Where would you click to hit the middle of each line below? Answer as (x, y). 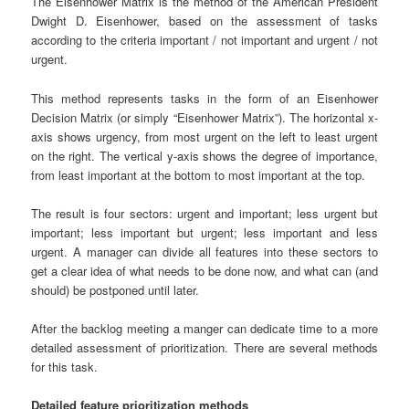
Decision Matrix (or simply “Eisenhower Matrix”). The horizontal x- (204, 117)
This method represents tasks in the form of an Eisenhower (204, 98)
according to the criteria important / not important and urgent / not (204, 40)
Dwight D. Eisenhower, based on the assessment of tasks (204, 21)
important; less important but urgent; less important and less (204, 232)
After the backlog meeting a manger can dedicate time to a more (204, 328)
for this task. (65, 366)
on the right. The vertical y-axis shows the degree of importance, (204, 155)
